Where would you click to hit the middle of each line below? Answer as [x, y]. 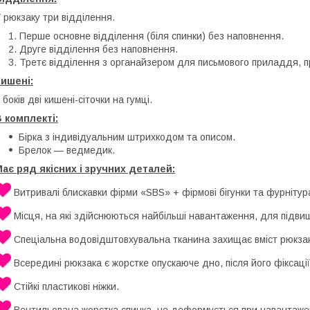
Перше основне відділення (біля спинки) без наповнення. [152, 36]
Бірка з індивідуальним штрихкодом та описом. [127, 137]
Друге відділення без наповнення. [99, 49]
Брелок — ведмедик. [67, 150]
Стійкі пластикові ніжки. [65, 286]
